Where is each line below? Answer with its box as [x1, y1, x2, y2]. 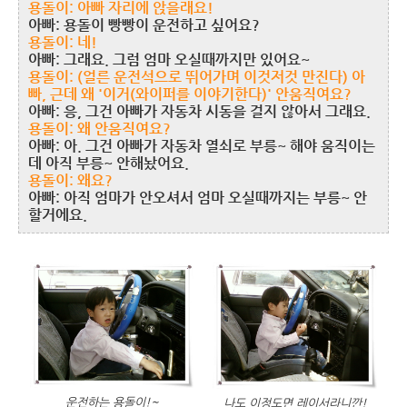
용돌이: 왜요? [28, 172, 113, 189]
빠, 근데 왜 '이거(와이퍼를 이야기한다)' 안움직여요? [28, 85, 352, 103]
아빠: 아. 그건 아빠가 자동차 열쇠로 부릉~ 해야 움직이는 [28, 137, 375, 154]
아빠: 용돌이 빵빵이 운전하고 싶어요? [28, 16, 260, 34]
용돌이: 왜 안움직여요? [28, 120, 171, 137]
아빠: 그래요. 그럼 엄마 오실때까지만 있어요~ [28, 51, 310, 68]
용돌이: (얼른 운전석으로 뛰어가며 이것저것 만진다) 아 [28, 68, 365, 85]
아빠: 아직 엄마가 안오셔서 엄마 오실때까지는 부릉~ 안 [28, 189, 367, 206]
